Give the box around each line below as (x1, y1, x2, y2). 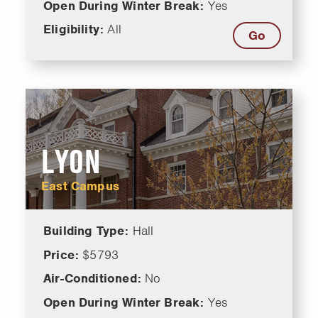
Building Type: (43, 222, 133, 238)
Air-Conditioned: (43, 270, 146, 287)
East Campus (41, 177, 119, 194)
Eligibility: (43, 21, 108, 38)
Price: (43, 246, 83, 263)
